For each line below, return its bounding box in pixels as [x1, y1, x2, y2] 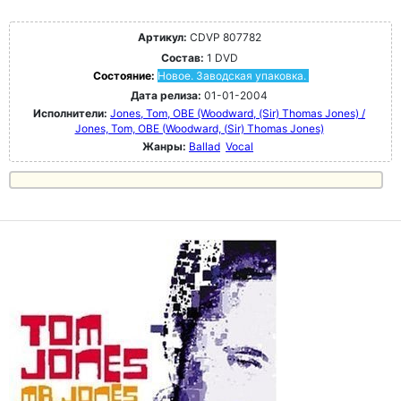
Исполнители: [33, 106, 110, 120]
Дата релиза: [131, 88, 201, 102]
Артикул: [137, 30, 187, 44]
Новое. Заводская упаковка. [157, 68, 306, 82]
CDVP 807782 [186, 30, 261, 44]
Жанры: [142, 139, 186, 153]
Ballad [189, 139, 220, 153]
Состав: [160, 50, 204, 64]
